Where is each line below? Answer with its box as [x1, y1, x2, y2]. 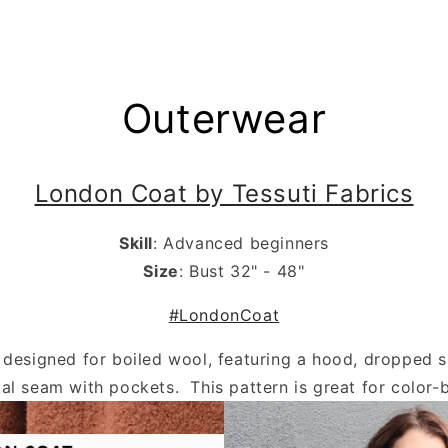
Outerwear [121, 93, 327, 143]
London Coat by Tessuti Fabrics [34, 178, 414, 208]
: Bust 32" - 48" [178, 260, 305, 281]
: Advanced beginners [153, 232, 329, 253]
